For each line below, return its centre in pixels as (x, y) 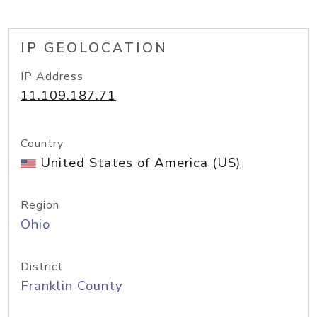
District (42, 267)
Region (40, 205)
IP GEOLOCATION (94, 48)
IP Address (52, 76)
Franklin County (72, 286)
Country (42, 144)
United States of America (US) (140, 163)
